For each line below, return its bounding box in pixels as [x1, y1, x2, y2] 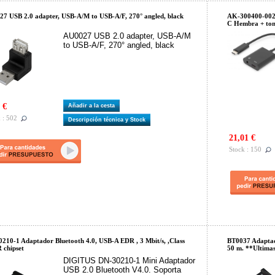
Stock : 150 [229, 145, 261, 153]
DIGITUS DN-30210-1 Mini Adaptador [63, 256, 195, 265]
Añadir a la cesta [68, 103, 118, 109]
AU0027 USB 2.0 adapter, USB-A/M [63, 31, 191, 41]
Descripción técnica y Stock [68, 117, 149, 123]
